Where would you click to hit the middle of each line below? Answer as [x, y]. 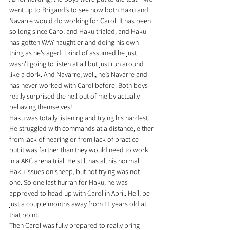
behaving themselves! [41, 107]
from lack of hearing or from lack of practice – [77, 139]
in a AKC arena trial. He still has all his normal [75, 161]
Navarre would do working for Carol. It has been [81, 21]
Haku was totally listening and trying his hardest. [80, 118]
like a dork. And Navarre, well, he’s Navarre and [79, 75]
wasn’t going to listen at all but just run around [77, 64]
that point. [24, 215]
